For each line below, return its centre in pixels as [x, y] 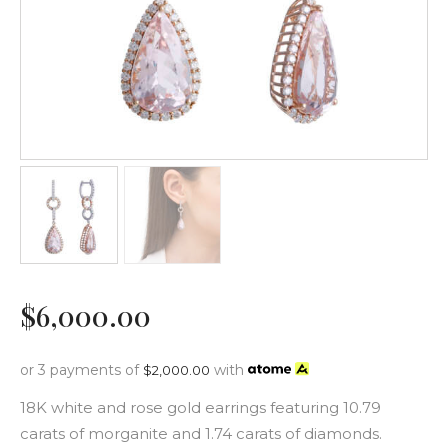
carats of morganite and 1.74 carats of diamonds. [201, 433]
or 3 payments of [81, 369]
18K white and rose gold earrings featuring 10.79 [200, 407]
